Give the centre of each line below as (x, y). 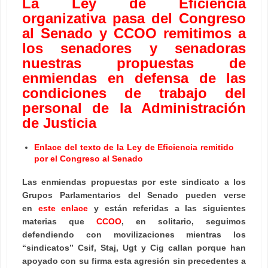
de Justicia (59, 123)
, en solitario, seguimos (184, 221)
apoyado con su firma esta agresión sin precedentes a (134, 261)
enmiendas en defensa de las (134, 78)
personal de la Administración (134, 108)
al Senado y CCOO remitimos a (134, 33)
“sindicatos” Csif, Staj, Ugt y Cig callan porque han (134, 247)
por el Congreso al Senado (89, 159)
